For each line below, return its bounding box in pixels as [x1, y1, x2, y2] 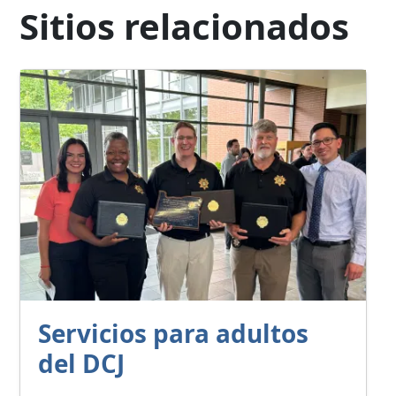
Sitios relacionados [19, 2, 349, 51]
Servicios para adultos [38, 316, 308, 350]
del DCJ [38, 346, 125, 380]
